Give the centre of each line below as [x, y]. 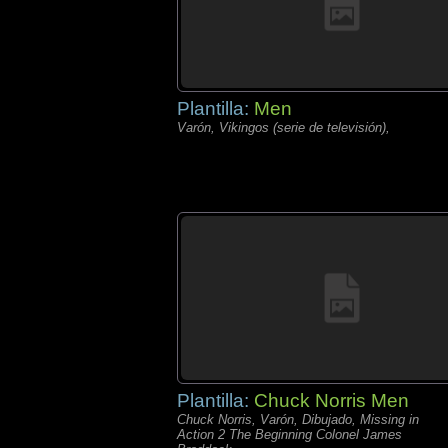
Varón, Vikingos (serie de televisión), [283, 127]
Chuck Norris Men [331, 400]
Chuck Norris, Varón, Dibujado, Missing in [298, 419]
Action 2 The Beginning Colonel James [289, 434]
